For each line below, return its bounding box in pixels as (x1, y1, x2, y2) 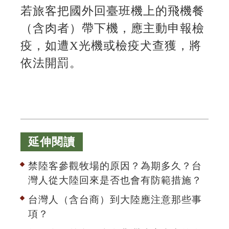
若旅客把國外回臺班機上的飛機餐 (20, 4, 204, 18)
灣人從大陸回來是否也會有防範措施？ (28, 174, 202, 186)
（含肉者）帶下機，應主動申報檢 (20, 21, 204, 35)
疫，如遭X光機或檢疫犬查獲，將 (20, 39, 201, 53)
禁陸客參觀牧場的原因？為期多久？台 (28, 160, 202, 171)
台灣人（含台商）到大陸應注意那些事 (28, 194, 202, 205)
